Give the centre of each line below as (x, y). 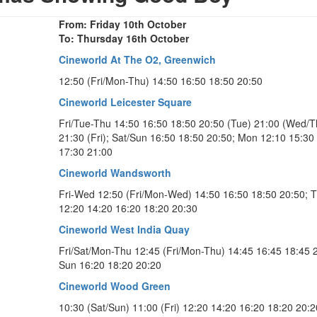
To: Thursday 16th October (124, 38)
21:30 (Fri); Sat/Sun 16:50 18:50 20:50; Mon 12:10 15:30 (186, 137)
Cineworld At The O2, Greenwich (137, 59)
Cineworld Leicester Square (125, 102)
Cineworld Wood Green (115, 286)
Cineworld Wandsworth (115, 172)
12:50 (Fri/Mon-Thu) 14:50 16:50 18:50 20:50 (161, 80)
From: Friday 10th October (122, 24)
